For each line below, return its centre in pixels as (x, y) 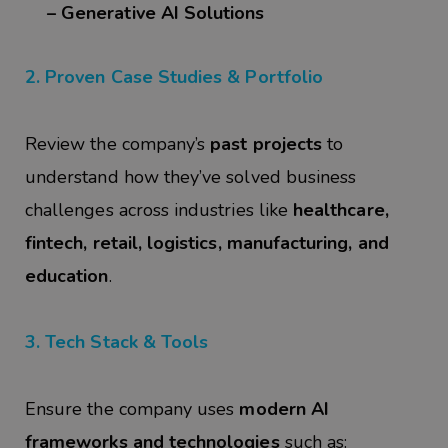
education (67, 275)
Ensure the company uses (132, 409)
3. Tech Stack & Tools (117, 342)
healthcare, (341, 209)
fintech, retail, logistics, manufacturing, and (207, 242)
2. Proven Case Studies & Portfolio (174, 76)
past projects (266, 143)
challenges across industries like (159, 209)
